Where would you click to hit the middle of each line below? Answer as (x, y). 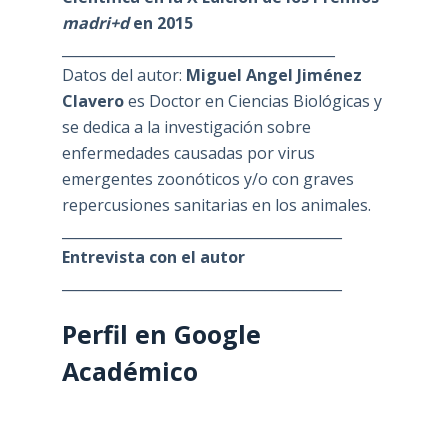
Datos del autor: (123, 74)
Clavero (94, 100)
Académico (129, 370)
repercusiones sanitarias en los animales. (216, 204)
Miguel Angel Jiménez (273, 74)
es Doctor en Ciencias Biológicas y (254, 100)
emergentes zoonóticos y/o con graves (207, 178)
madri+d (95, 22)
